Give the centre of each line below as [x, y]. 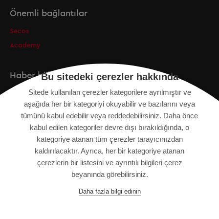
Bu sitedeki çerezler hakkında [109, 77]
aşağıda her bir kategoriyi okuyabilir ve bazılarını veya [109, 104]
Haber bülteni [38, 76]
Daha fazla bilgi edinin [109, 191]
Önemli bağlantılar [49, 13]
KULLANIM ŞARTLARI [46, 188]
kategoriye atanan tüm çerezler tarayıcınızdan [109, 139]
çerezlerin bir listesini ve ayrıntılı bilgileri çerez [109, 163]
